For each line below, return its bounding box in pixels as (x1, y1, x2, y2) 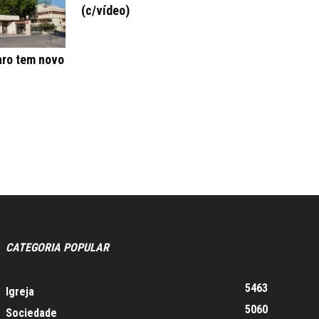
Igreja (6, 284, 34, 298)
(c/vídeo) (81, 3, 130, 18)
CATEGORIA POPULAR (6, 240, 109, 254)
